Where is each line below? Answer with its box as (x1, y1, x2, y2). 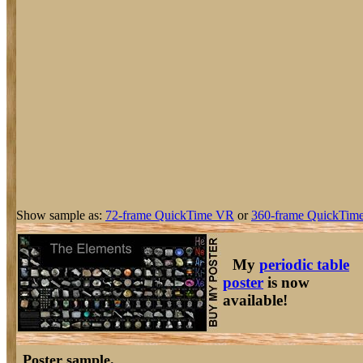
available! (223, 292, 288, 309)
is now (263, 274, 310, 291)
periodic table (259, 256, 349, 273)
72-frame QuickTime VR (105, 208, 234, 222)
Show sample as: (16, 208, 105, 222)
